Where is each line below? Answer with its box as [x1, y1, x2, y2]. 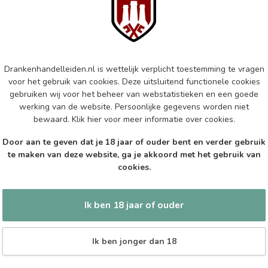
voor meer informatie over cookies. [101, 113, 235, 125]
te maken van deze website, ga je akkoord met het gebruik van [7, 148, 261, 160]
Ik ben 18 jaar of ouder [84, 199, 184, 212]
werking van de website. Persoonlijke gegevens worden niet [19, 100, 249, 112]
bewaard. [33, 113, 72, 125]
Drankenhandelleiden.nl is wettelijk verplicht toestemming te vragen [4, 63, 264, 75]
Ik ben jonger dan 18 [92, 236, 176, 248]
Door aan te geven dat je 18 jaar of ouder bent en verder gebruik [2, 136, 266, 148]
